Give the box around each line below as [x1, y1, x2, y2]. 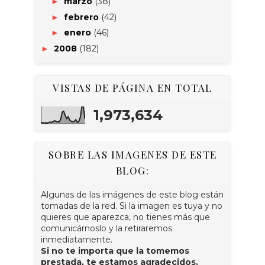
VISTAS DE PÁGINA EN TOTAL [53, 80, 212, 94]
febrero [63, 11, 101, 22]
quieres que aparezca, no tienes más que [41, 211, 210, 222]
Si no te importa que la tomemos [41, 245, 189, 256]
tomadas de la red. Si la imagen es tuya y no [41, 200, 222, 211]
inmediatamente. [41, 234, 112, 245]
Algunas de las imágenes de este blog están [41, 189, 224, 200]
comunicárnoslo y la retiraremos [41, 222, 172, 234]
